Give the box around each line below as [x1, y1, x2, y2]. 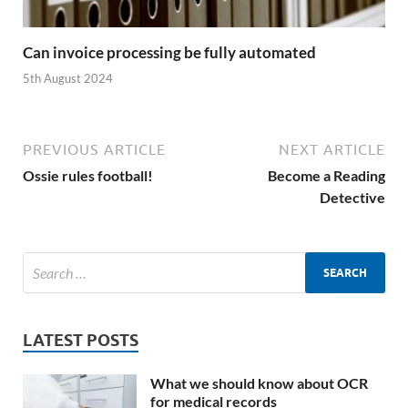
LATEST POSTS [23, 331, 138, 351]
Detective [320, 189, 385, 207]
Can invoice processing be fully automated [23, 42, 316, 62]
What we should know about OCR [150, 374, 368, 393]
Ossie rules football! [23, 167, 153, 185]
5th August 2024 [23, 71, 113, 87]
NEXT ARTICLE [279, 141, 385, 158]
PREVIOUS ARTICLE [23, 141, 166, 158]
